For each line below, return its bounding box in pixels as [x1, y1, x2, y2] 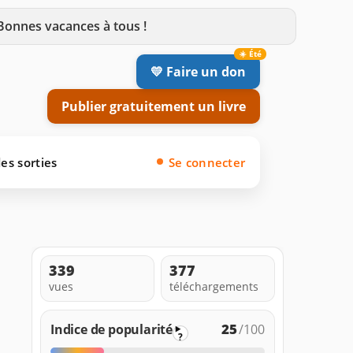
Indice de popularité [50, 320, 173, 338]
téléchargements [169, 278, 258, 294]
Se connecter [168, 154, 246, 170]
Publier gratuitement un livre [61, 97, 246, 115]
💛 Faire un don [150, 62, 246, 80]
